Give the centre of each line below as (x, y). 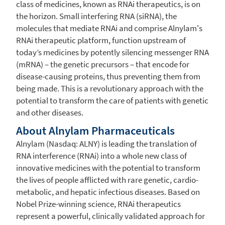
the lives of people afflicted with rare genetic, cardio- (107, 180)
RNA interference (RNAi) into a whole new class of (101, 155)
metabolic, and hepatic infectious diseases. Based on (108, 192)
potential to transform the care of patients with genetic (112, 100)
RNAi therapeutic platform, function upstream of (101, 40)
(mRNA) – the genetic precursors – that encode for (103, 64)
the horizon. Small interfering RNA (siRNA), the (96, 16)
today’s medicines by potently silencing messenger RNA (113, 52)
